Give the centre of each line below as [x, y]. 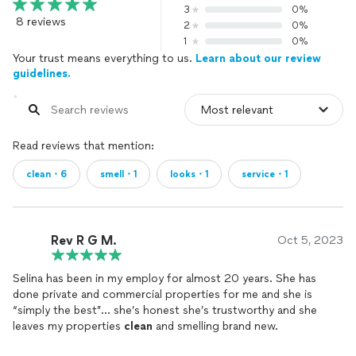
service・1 [265, 174]
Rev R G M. [84, 240]
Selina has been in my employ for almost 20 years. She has [164, 279]
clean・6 [46, 174]
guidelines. [42, 74]
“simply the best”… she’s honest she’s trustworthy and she [165, 310]
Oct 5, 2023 [310, 240]
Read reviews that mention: [83, 146]
